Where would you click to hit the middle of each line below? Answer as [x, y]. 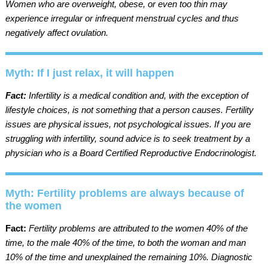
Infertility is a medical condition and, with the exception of [138, 95]
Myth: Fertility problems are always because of [124, 193]
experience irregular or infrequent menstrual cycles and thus [122, 18]
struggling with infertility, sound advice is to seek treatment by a [127, 138]
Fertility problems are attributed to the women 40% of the [138, 228]
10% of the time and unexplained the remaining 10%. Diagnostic [129, 257]
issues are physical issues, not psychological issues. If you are [128, 124]
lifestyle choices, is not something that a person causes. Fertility [129, 109]
